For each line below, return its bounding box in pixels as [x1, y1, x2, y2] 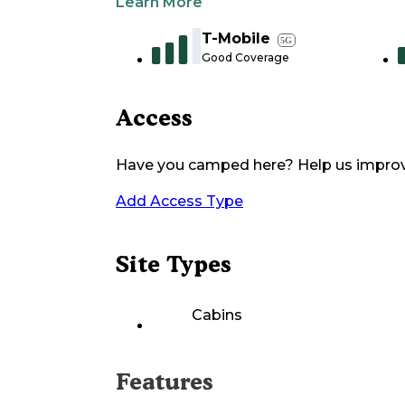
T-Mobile [202, 30, 270, 48]
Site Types [116, 250, 231, 278]
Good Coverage [202, 51, 289, 65]
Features [116, 368, 213, 396]
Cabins [192, 306, 242, 325]
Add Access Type [116, 193, 243, 211]
